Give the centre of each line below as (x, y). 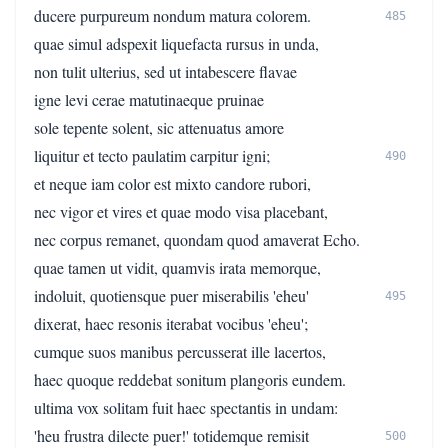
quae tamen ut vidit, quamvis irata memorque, (177, 267)
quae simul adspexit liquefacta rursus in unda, (176, 43)
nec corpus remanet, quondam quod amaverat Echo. (197, 239)
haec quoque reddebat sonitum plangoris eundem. (190, 379)
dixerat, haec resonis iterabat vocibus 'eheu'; (171, 323)
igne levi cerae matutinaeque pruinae (149, 99)
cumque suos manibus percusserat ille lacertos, (180, 351)
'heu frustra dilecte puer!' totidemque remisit (171, 435)
